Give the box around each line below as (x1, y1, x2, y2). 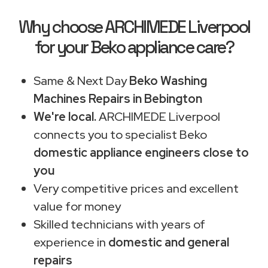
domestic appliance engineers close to (33, 144, 249, 160)
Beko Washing (129, 72, 207, 89)
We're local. (33, 108, 96, 124)
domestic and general (108, 234, 229, 250)
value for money (33, 198, 121, 214)
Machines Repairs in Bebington (33, 90, 202, 106)
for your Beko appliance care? (34, 36, 234, 58)
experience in (33, 234, 108, 250)
